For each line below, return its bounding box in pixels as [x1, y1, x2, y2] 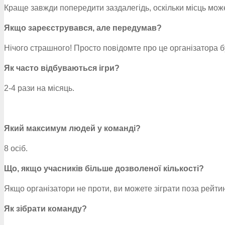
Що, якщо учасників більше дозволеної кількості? [4, 164, 204, 173]
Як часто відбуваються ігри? [4, 64, 120, 72]
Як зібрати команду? [4, 204, 87, 213]
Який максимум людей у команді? [4, 124, 141, 133]
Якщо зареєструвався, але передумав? [4, 24, 162, 32]
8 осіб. [4, 144, 28, 153]
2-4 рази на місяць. [4, 84, 74, 92]
